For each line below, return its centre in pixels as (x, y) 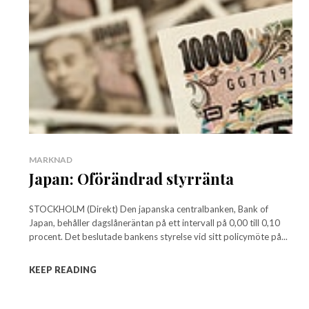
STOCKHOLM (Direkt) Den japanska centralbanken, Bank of (149, 209)
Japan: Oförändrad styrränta (131, 179)
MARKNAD (51, 160)
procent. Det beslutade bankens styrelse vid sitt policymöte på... (176, 237)
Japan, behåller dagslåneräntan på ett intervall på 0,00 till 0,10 (154, 223)
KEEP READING (63, 270)
